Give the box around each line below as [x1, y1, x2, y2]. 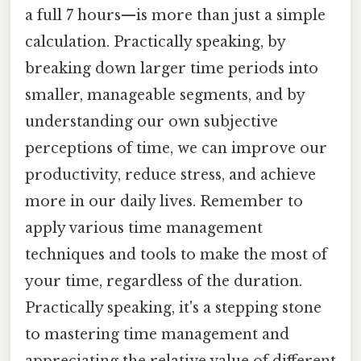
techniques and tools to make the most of [25, 246, 327, 264]
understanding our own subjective [25, 113, 278, 131]
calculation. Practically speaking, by [25, 33, 285, 52]
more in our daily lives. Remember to [25, 193, 303, 211]
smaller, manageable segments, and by [25, 86, 305, 105]
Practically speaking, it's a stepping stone [25, 299, 322, 317]
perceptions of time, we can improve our [25, 139, 327, 158]
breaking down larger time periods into [25, 60, 318, 78]
